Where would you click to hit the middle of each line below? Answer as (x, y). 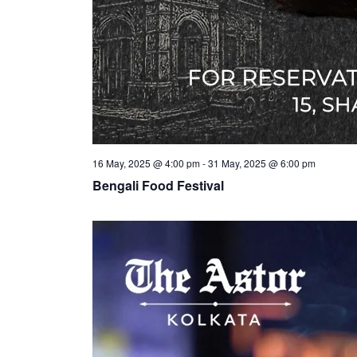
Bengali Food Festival (158, 185)
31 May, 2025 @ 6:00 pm (261, 163)
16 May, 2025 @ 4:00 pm (146, 163)
